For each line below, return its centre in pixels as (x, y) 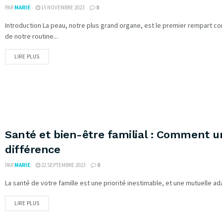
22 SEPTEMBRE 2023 (63, 165)
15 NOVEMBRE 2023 (62, 8)
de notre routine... (31, 36)
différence (33, 149)
